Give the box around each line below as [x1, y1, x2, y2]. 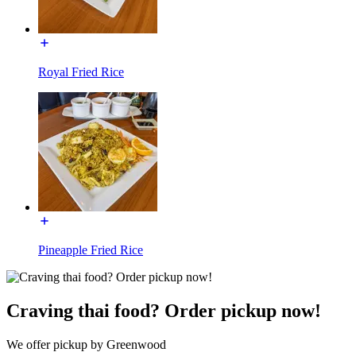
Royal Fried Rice [38, 64, 124, 79]
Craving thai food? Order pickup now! [6, 300, 321, 321]
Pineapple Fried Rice [38, 242, 143, 257]
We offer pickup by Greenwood [6, 337, 166, 351]
